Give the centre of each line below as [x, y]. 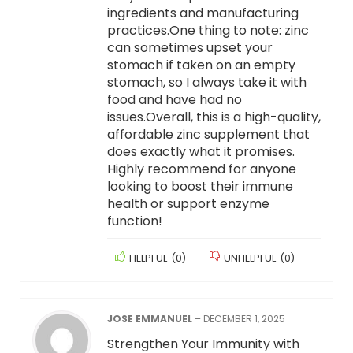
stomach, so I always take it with [206, 83]
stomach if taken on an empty [201, 65]
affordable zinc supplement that [208, 135]
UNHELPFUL [249, 258]
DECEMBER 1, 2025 [244, 319]
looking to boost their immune [200, 187]
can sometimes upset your [190, 48]
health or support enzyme [188, 204]
